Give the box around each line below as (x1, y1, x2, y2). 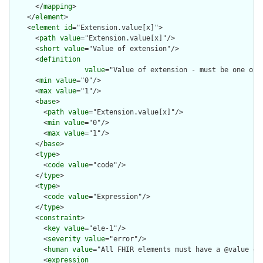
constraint (39, 214, 80, 222)
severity (48, 235, 80, 244)
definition (39, 55, 80, 64)
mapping (43, 2, 72, 11)
